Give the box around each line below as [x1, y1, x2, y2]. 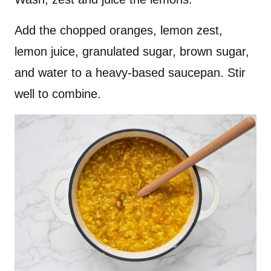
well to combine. [15, 87, 101, 101]
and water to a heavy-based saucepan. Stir [15, 66, 246, 80]
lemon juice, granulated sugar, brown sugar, [15, 45, 249, 59]
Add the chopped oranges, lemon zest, [15, 24, 223, 38]
